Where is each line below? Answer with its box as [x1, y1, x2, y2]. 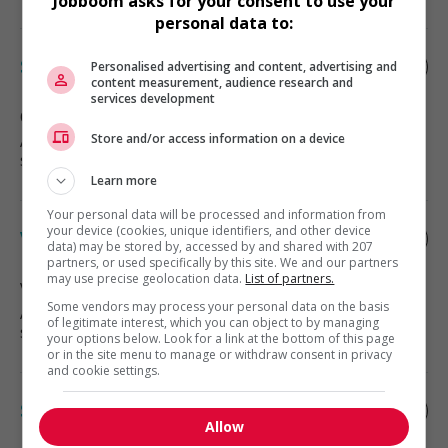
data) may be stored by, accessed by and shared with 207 [47, 237, 374, 255]
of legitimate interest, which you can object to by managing [47, 313, 380, 331]
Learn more [91, 171, 158, 189]
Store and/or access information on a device [91, 130, 346, 147]
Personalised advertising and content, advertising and [91, 57, 398, 75]
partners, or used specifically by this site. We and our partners [47, 253, 399, 271]
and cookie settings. [47, 361, 161, 379]
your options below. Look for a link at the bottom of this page [47, 329, 396, 347]
